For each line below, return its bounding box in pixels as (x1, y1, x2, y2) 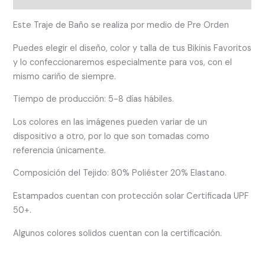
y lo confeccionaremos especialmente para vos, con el (13, 56, 232, 68)
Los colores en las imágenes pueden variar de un (13, 116, 208, 128)
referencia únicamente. (13, 144, 106, 156)
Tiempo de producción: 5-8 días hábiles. (13, 93, 174, 105)
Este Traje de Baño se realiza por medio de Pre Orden (13, 20, 230, 31)
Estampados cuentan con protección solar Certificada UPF (13, 190, 250, 202)
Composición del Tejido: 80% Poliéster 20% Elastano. (13, 167, 227, 179)
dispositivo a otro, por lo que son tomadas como (13, 130, 210, 142)
